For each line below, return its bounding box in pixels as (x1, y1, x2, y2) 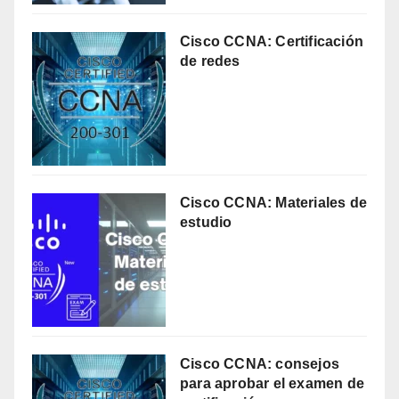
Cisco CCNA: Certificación (180, 34, 363, 50)
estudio (180, 215, 232, 231)
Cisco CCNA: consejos (180, 356, 339, 372)
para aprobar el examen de (180, 376, 364, 392)
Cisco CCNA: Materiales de (180, 195, 367, 211)
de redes (180, 53, 240, 69)
